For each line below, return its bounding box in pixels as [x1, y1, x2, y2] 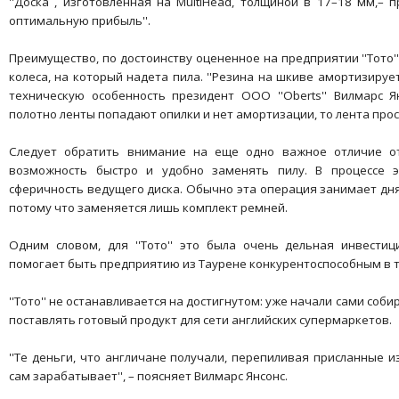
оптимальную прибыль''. [9, 12, 151, 29]
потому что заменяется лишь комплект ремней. [9, 199, 288, 216]
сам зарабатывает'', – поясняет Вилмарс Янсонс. [9, 368, 288, 385]
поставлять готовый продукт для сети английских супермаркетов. [9, 312, 392, 329]
